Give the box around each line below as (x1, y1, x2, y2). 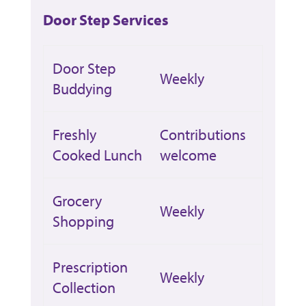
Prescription (52, 257, 128, 277)
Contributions (159, 124, 246, 144)
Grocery (52, 191, 102, 210)
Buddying (52, 79, 112, 98)
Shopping (52, 211, 114, 231)
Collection (52, 277, 115, 297)
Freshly (52, 124, 96, 144)
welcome (159, 145, 217, 165)
